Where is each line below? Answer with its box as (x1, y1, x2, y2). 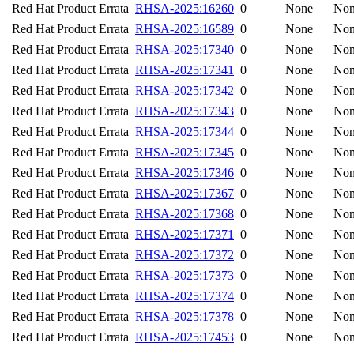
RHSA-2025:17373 (135, 269, 234, 282)
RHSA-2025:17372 (135, 248, 234, 262)
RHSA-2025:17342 (135, 84, 234, 97)
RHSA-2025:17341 (135, 63, 234, 77)
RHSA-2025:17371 (135, 228, 234, 241)
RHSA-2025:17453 (135, 330, 234, 344)
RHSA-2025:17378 (135, 310, 234, 323)
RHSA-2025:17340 (135, 43, 234, 56)
